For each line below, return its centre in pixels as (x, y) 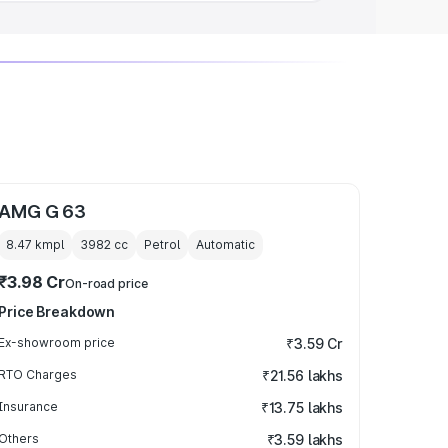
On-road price (106, 283)
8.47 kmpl (35, 244)
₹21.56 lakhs (302, 375)
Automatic (226, 244)
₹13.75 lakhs (301, 407)
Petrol (162, 244)
